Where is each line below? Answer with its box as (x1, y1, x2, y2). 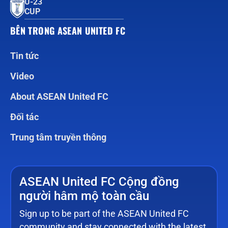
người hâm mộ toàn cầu (19, 188, 149, 203)
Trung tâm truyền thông (10, 132, 106, 143)
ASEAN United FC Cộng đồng (19, 174, 179, 189)
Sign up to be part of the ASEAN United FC (19, 208, 189, 219)
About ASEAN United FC (10, 91, 110, 102)
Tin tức (10, 50, 41, 61)
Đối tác (10, 111, 39, 123)
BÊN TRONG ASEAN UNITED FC (10, 24, 125, 37)
